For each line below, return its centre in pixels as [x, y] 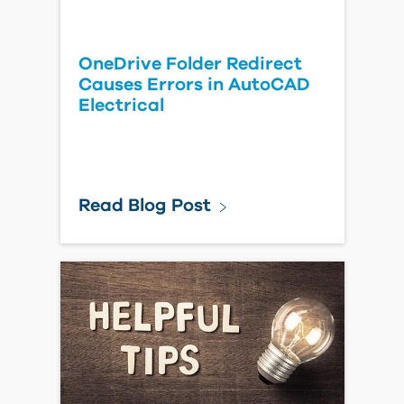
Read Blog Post [144, 206]
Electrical [121, 106]
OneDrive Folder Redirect [190, 64]
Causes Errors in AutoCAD [194, 85]
